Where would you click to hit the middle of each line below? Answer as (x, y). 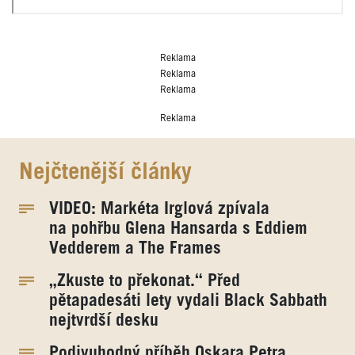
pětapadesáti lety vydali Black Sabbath (188, 301)
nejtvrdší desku (103, 321)
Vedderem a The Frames (135, 248)
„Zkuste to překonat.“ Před (144, 281)
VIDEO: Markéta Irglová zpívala (159, 209)
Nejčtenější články (105, 173)
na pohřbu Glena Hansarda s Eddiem (178, 229)
